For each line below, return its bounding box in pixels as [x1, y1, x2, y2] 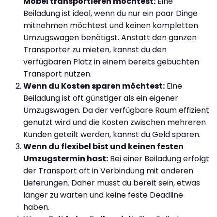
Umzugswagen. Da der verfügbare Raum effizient [23, 104, 209, 116]
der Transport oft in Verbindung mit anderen [23, 165, 193, 176]
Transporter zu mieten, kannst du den [23, 44, 167, 55]
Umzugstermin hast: [23, 153, 108, 164]
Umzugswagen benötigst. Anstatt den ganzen [23, 31, 197, 43]
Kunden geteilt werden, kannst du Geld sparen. [23, 128, 201, 140]
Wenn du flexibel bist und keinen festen [23, 140, 184, 152]
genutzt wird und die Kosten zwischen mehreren [23, 116, 206, 128]
